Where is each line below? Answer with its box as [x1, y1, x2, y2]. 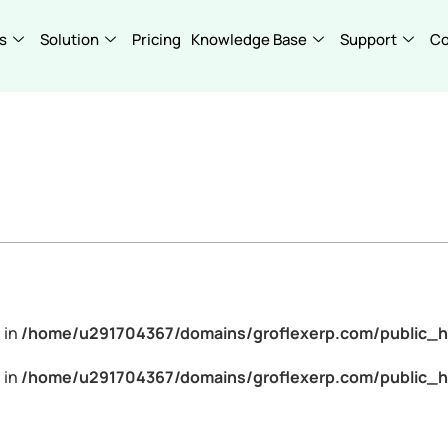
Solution [40, 29, 99, 50]
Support [340, 29, 397, 50]
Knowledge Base [191, 29, 307, 50]
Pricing [132, 29, 181, 50]
